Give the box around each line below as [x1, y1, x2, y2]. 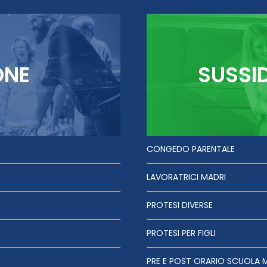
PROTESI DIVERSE [147, 198, 213, 211]
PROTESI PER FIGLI [147, 226, 216, 239]
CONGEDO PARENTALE [147, 142, 235, 155]
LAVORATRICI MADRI [147, 170, 226, 183]
